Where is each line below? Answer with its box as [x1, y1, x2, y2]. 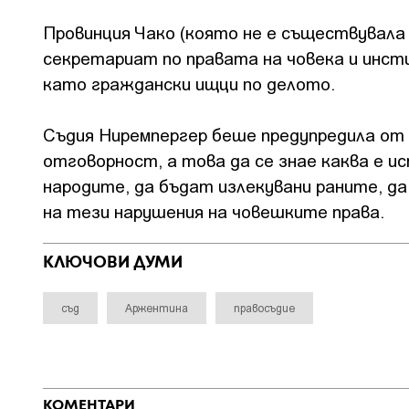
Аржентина [125, 301, 188, 315]
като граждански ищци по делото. [43, 72, 335, 94]
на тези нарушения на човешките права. [43, 201, 384, 223]
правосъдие [234, 301, 295, 315]
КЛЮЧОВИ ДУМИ [43, 256, 183, 271]
